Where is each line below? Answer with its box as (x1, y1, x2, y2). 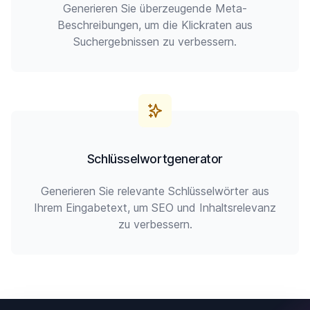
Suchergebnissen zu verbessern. (73, 35, 237, 48)
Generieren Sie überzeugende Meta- (63, 1, 247, 15)
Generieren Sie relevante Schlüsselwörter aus (41, 184, 269, 198)
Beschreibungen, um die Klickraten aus (57, 18, 253, 32)
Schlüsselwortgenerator (86, 152, 224, 166)
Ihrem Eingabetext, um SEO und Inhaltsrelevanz (34, 201, 276, 215)
